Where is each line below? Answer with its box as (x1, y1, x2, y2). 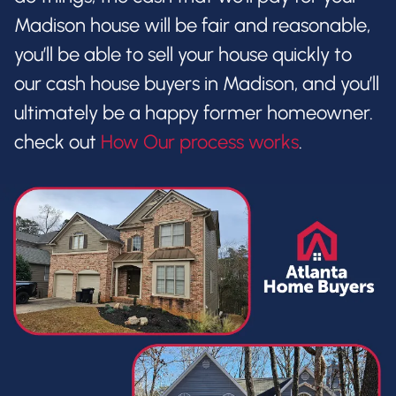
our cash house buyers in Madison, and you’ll (14, 72, 379, 96)
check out (14, 130, 101, 155)
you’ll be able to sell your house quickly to (14, 42, 352, 67)
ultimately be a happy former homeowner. (14, 101, 373, 126)
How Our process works (101, 130, 299, 155)
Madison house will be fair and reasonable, (14, 13, 370, 38)
